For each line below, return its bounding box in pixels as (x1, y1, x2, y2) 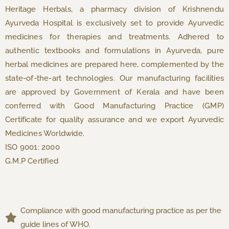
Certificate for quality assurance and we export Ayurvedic (5, 115, 224, 125)
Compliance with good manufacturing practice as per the (20, 206, 221, 216)
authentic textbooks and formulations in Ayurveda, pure (5, 46, 224, 56)
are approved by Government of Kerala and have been (5, 87, 224, 97)
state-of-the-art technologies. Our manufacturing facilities (5, 74, 224, 83)
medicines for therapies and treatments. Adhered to (5, 32, 224, 42)
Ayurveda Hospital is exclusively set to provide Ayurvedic (5, 18, 224, 28)
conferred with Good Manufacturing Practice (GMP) (5, 101, 224, 111)
